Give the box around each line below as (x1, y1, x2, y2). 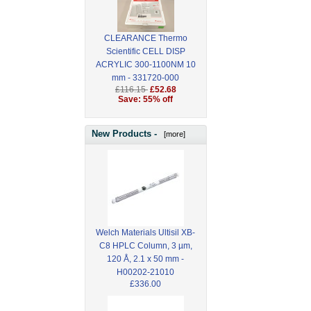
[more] (160, 129, 185, 138)
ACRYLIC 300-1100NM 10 (95, 60, 196, 70)
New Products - (92, 128, 160, 139)
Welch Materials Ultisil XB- (96, 227, 196, 237)
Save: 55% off (118, 94, 174, 105)
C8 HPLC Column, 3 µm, (99, 240, 192, 251)
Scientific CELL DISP (106, 47, 185, 57)
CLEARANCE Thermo (103, 33, 187, 44)
